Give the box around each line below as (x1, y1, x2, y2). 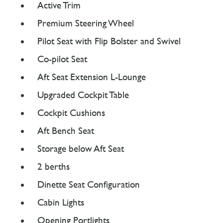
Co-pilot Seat (37, 54, 87, 64)
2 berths (37, 161, 70, 172)
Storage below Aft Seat (37, 143, 124, 154)
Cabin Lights (37, 197, 84, 208)
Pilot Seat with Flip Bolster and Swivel (37, 36, 181, 46)
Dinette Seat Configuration (37, 179, 140, 190)
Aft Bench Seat (37, 125, 94, 136)
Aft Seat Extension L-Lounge (37, 72, 146, 82)
